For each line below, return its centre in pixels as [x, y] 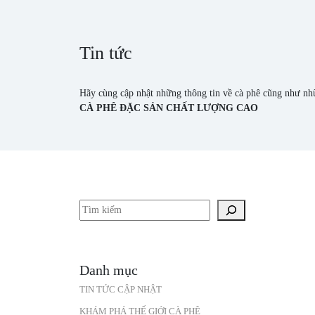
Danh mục [108, 270]
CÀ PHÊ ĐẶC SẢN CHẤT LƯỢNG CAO [168, 108]
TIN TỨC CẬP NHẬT [120, 289]
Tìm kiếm [99, 204]
